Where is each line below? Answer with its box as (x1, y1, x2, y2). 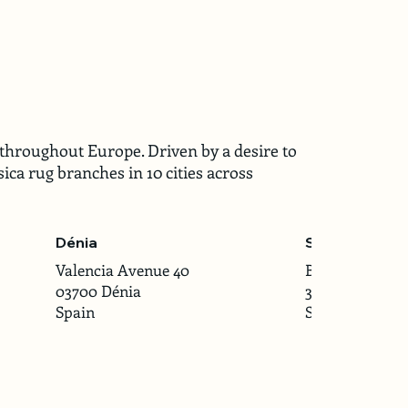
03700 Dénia (55, 280, 141, 301)
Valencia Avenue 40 (55, 260, 189, 280)
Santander (305, 233, 384, 252)
